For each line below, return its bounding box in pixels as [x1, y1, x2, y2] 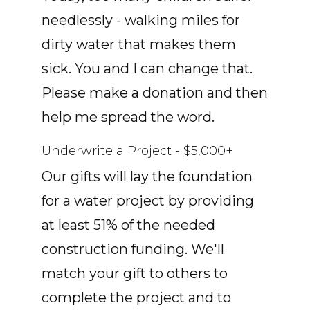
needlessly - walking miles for [42, 11, 240, 28]
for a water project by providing [42, 192, 254, 209]
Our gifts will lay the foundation [42, 167, 253, 185]
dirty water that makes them [42, 35, 236, 53]
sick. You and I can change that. [42, 60, 253, 77]
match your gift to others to [42, 264, 228, 282]
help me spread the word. [42, 108, 215, 125]
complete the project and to [42, 289, 231, 306]
